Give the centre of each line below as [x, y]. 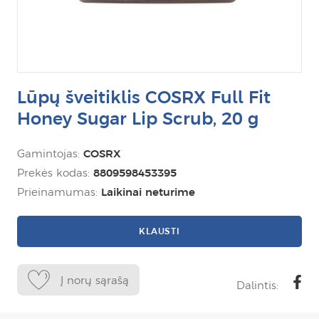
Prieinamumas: [59, 192]
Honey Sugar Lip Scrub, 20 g [138, 119]
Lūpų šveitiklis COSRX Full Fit [144, 97]
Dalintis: [257, 285]
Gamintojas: [50, 153]
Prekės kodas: [55, 173]
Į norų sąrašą [95, 280]
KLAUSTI [159, 231]
